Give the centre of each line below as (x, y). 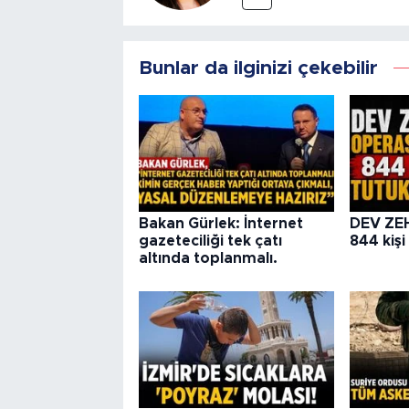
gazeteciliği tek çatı (210, 241)
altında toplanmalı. (208, 259)
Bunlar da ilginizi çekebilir (258, 68)
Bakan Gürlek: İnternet (220, 224)
